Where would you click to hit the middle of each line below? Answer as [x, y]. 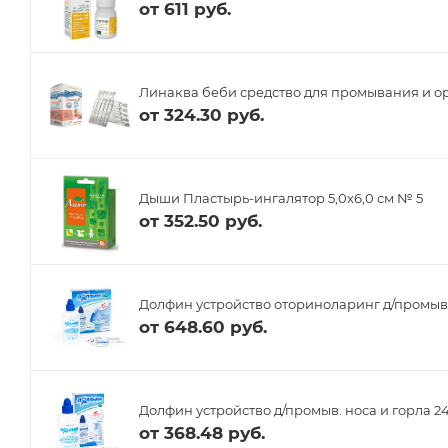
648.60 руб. [215, 327]
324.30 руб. [214, 115]
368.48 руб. [214, 433]
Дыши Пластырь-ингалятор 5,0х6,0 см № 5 [281, 198]
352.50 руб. [213, 221]
